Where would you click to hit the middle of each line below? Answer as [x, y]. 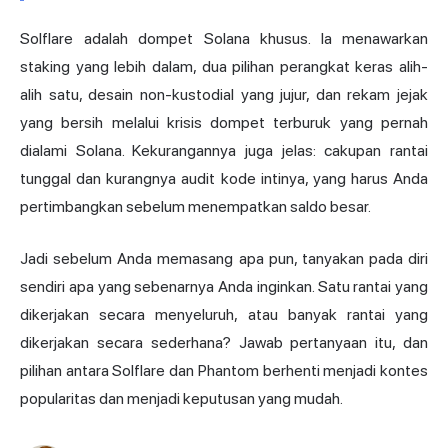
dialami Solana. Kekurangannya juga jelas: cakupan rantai [224, 151]
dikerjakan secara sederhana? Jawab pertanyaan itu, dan [224, 343]
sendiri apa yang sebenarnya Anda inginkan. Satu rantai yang [224, 287]
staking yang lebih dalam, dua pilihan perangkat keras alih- [224, 67]
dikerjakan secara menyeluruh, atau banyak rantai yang [224, 315]
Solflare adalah [79, 39]
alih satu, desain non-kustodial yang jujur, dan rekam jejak [224, 95]
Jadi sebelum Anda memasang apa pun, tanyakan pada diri [224, 259]
